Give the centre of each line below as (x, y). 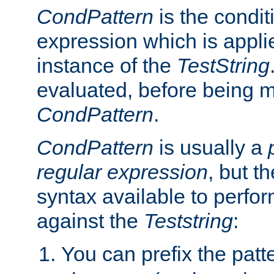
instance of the (107, 65)
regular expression (122, 172)
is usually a (211, 147)
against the (90, 220)
